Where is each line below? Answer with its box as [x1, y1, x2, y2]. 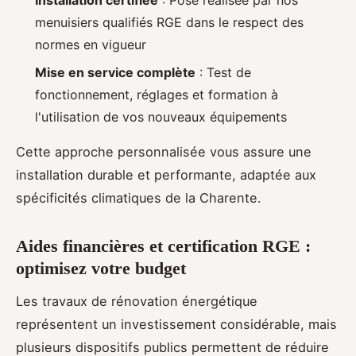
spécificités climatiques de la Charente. [16, 189, 261, 206]
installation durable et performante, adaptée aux [16, 166, 316, 183]
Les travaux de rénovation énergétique [16, 292, 257, 309]
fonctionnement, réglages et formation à [35, 86, 278, 103]
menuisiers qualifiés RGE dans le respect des [35, 14, 304, 31]
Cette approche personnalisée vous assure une [16, 143, 311, 160]
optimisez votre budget [16, 257, 186, 278]
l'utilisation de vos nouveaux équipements [35, 108, 287, 125]
